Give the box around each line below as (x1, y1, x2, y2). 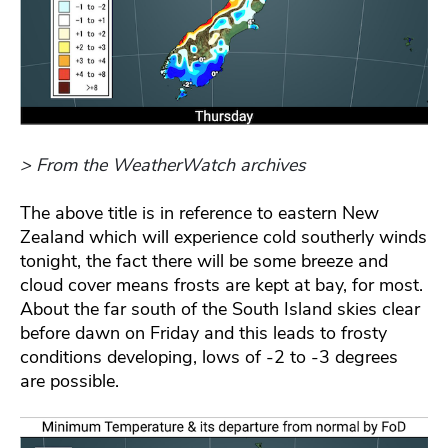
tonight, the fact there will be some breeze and (20, 248, 388, 273)
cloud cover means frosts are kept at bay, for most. (20, 272, 423, 297)
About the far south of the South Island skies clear (20, 296, 420, 321)
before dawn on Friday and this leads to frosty (20, 320, 387, 345)
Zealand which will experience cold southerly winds (20, 224, 427, 249)
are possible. (20, 368, 119, 393)
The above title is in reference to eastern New (20, 200, 379, 225)
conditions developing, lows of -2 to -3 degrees (20, 344, 398, 369)
